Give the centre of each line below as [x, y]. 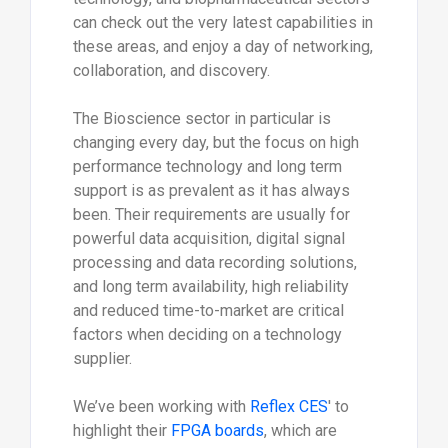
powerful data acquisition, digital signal [208, 238]
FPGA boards [217, 430]
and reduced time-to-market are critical [208, 310]
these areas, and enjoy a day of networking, [222, 46]
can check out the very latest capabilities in [222, 22]
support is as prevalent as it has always [211, 190]
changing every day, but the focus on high [215, 142]
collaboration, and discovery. [171, 70]
